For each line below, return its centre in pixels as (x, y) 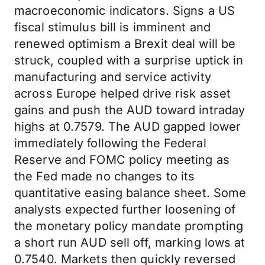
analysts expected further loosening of (125, 209)
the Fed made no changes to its (105, 176)
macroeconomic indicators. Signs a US (125, 11)
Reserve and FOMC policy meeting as (122, 160)
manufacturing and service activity (113, 77)
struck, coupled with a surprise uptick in (129, 60)
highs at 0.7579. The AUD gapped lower (128, 127)
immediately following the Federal (110, 143)
